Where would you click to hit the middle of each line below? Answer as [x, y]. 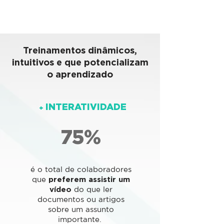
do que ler [92, 189]
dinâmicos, [112, 50]
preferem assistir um [89, 179]
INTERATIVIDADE [86, 106]
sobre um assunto [81, 209]
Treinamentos [54, 50]
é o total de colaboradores [81, 169]
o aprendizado [80, 74]
